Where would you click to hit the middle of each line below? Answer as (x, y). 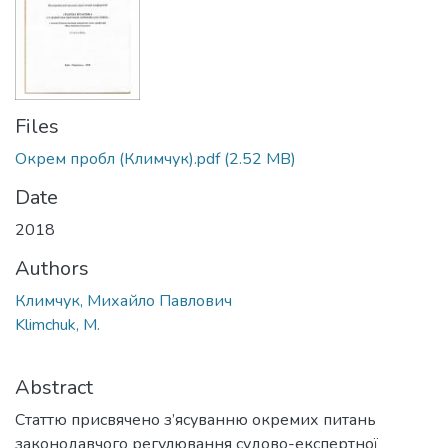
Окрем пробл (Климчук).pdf (117, 159)
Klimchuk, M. (57, 325)
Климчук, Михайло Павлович (123, 301)
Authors (52, 269)
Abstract (54, 388)
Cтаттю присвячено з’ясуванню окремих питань (195, 420)
